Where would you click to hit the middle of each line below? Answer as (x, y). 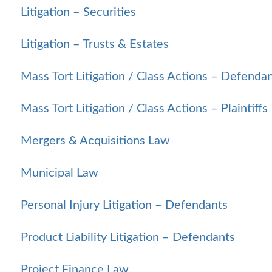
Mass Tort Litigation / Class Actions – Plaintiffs (144, 108)
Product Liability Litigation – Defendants (128, 237)
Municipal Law (59, 173)
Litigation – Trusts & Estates (95, 44)
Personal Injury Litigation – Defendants (124, 205)
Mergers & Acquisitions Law (95, 141)
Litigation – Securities (78, 12)
